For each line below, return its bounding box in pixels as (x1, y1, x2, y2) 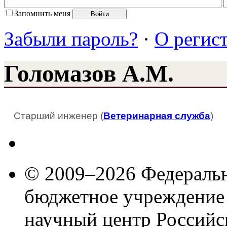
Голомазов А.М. (4, 60, 174, 87)
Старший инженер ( (14, 110, 103, 121)
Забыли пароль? (4, 27, 138, 50)
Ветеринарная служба (103, 110, 210, 121)
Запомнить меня (14, 9, 70, 18)
